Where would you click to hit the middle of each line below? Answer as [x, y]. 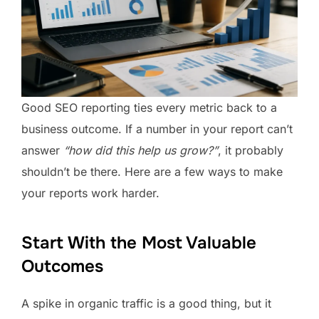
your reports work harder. [90, 193]
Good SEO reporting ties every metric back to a [149, 108]
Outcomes [62, 267]
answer [42, 151]
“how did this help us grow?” [141, 151]
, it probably [251, 151]
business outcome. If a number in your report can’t [157, 129]
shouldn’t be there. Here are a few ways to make [152, 172]
